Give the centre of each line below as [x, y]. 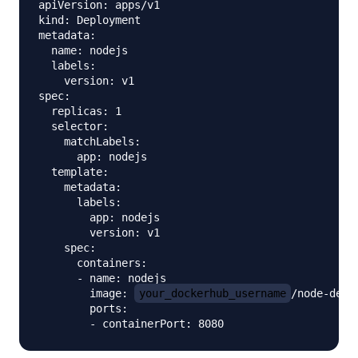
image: [86, 293]
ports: [83, 308]
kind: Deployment [89, 20]
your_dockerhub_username [213, 293]
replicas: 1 [80, 111]
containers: [93, 263]
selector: [74, 126]
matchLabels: [89, 141]
